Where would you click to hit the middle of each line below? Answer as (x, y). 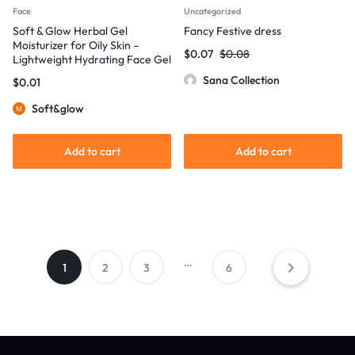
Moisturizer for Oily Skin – (76, 45)
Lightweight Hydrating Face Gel (92, 59)
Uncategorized (212, 11)
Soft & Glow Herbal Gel (70, 31)
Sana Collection (241, 80)
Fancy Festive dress (233, 31)
